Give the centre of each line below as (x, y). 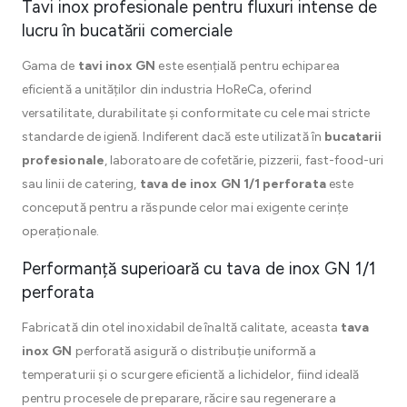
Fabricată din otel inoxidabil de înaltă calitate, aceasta (182, 328)
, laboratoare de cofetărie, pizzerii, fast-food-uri (244, 160)
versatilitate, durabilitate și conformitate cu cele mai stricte (196, 113)
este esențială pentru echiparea (248, 66)
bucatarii (353, 137)
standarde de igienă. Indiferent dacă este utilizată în (173, 137)
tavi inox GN (117, 66)
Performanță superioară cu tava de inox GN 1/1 (199, 268)
